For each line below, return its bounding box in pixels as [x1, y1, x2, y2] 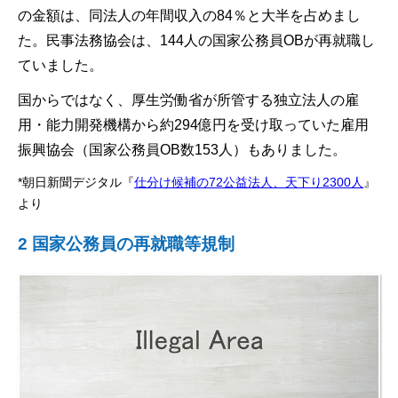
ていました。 [18, 57, 103, 73]
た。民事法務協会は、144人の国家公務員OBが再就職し [18, 32, 375, 48]
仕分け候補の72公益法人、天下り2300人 [134, 175, 363, 189]
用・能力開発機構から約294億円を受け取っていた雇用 [18, 116, 369, 132]
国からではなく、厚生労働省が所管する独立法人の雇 [18, 92, 359, 107]
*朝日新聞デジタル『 [18, 175, 134, 189]
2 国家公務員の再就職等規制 [18, 234, 235, 253]
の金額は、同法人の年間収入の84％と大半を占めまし [18, 7, 361, 23]
